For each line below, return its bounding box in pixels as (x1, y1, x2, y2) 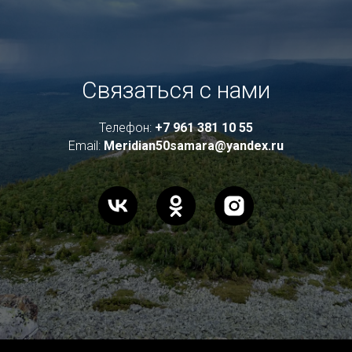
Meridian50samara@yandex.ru (104, 137, 284, 153)
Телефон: (99, 119, 152, 135)
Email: (68, 137, 101, 153)
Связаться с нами (82, 75, 270, 104)
